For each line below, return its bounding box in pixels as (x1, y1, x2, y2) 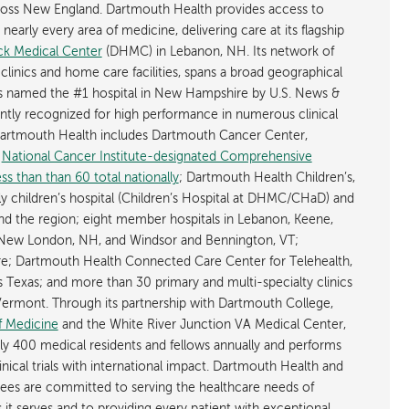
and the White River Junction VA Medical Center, (58, 319, 346, 331)
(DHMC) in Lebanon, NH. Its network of (101, 46, 334, 58)
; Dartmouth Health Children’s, (178, 172, 355, 184)
